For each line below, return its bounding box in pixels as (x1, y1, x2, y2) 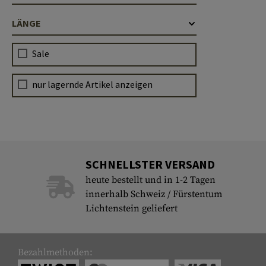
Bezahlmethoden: (18, 246, 93, 258)
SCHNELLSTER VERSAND (85, 157, 215, 172)
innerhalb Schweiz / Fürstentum (85, 188, 222, 200)
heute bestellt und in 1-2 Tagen (85, 174, 216, 186)
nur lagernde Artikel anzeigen (32, 78, 153, 90)
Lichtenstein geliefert (85, 202, 178, 214)
